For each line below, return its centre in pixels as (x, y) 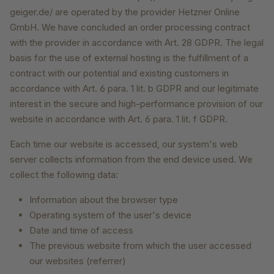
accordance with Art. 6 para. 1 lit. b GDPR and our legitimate (134, 89)
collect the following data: (64, 175)
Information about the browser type (104, 200)
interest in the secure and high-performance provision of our (136, 104)
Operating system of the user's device (110, 215)
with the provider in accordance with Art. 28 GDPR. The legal (137, 43)
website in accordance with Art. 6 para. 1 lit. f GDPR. (119, 119)
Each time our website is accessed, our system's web (124, 144)
